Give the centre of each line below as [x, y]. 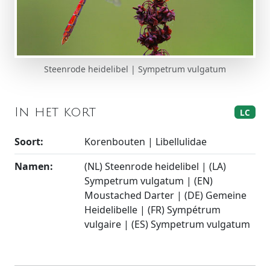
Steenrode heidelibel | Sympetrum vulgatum [135, 69]
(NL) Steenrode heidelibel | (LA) [155, 167]
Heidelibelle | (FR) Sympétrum [152, 210]
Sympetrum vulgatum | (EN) [149, 181]
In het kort [55, 112]
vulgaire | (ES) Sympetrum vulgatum [167, 224]
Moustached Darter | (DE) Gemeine [165, 196]
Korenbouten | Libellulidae [146, 142]
